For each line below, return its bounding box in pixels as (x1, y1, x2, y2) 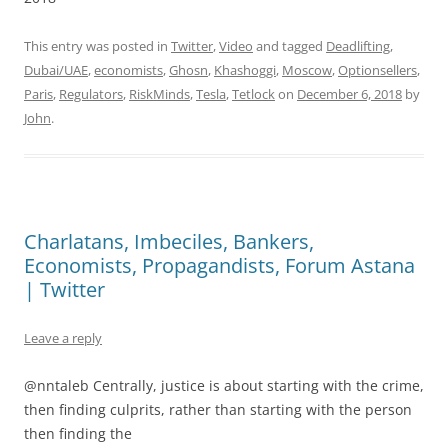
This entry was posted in (24, 37, 171, 55)
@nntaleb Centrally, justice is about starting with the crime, (24, 376, 424, 395)
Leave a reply (24, 329, 102, 347)
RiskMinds (129, 85, 190, 103)
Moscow (282, 61, 332, 79)
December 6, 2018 (297, 85, 402, 103)
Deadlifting (326, 37, 390, 55)
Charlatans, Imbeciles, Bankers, (24, 228, 314, 255)
